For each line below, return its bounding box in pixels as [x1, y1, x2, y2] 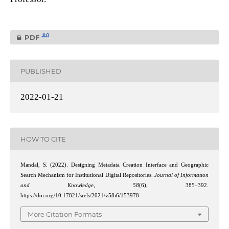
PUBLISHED [20, 66, 61, 75]
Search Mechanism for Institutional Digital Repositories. [20, 172, 154, 178]
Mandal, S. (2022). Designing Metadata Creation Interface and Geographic [20, 162, 209, 168]
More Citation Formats [28, 210, 102, 218]
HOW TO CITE [20, 134, 66, 143]
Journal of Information [154, 172, 209, 178]
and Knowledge [20, 182, 94, 189]
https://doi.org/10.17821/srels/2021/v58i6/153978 [20, 193, 139, 199]
